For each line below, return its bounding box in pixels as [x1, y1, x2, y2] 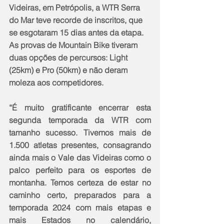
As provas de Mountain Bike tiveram [9, 40, 139, 50]
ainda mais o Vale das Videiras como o [9, 152, 151, 163]
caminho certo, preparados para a [9, 190, 151, 200]
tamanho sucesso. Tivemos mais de [9, 127, 151, 138]
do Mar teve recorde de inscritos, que [9, 15, 144, 25]
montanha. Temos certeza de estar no [9, 177, 151, 188]
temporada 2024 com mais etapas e [9, 202, 151, 213]
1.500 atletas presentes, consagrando [9, 140, 151, 150]
